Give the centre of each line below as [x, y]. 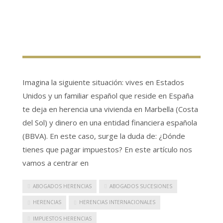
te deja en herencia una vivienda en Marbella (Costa [110, 109]
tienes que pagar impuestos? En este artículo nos [107, 149]
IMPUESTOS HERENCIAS [62, 218]
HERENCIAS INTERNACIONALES [117, 202]
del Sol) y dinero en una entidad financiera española [110, 122]
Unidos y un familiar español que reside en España [108, 95]
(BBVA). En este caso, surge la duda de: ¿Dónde [104, 136]
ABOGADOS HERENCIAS [62, 186]
